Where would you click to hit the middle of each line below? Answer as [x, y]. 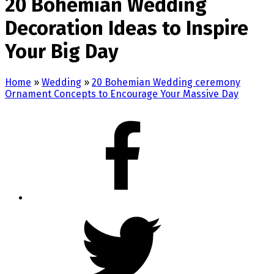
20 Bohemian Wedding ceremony [166, 82]
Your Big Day [62, 52]
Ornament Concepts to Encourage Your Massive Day [122, 94]
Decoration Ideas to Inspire [127, 28]
